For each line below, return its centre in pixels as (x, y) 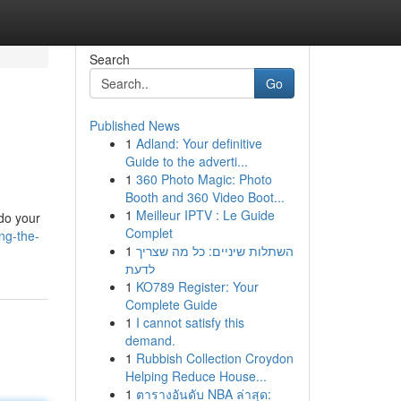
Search (109, 59)
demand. (150, 340)
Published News (134, 125)
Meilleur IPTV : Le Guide (205, 215)
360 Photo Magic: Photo (204, 179)
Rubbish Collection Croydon (214, 358)
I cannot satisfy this (190, 322)
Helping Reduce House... (196, 376)
